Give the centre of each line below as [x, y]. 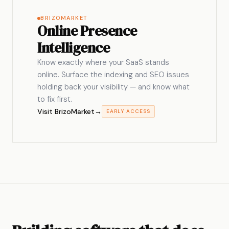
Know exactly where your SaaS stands [103, 62]
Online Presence [87, 31]
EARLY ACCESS [128, 111]
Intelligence [73, 48]
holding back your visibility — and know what [113, 87]
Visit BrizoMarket [66, 111]
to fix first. [55, 99]
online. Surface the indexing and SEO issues [113, 75]
